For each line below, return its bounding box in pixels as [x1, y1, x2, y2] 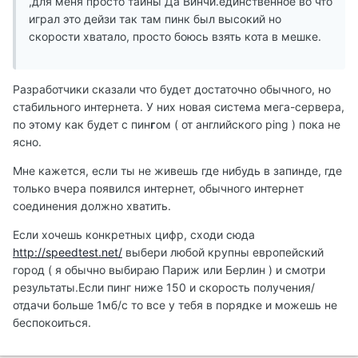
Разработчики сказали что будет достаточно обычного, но [13, 82, 331, 97]
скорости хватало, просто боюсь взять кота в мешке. [29, 30, 321, 44]
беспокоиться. [13, 316, 91, 330]
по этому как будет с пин [13, 117, 150, 132]
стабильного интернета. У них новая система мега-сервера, [13, 100, 344, 114]
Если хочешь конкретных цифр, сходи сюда [13, 228, 255, 242]
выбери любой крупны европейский [122, 245, 324, 260]
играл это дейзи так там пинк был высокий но [29, 12, 281, 26]
